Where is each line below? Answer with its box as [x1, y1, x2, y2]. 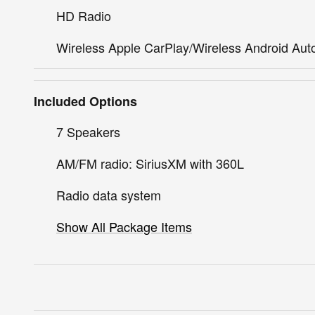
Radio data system [56, 185, 161, 204]
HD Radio [56, 6, 111, 25]
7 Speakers [56, 122, 120, 141]
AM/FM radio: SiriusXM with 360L [56, 153, 244, 172]
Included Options [34, 91, 137, 110]
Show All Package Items [56, 217, 192, 236]
